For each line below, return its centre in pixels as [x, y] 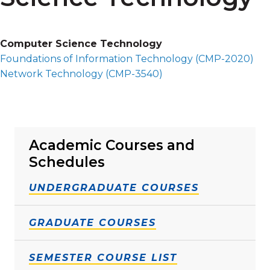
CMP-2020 [224, 58]
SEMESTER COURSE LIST [103, 257]
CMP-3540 [134, 74]
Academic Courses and [112, 145]
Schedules [67, 162]
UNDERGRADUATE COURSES [114, 187]
